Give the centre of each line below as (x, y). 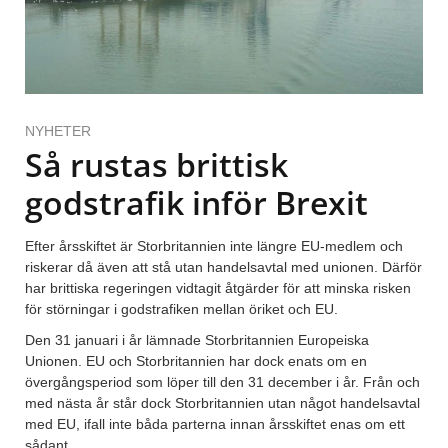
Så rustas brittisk (156, 165)
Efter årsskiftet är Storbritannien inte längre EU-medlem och (214, 246)
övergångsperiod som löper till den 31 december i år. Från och (222, 382)
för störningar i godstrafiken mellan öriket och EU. (181, 309)
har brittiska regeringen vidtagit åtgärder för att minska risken (218, 288)
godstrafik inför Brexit (196, 203)
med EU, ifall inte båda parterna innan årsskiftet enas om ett (215, 424)
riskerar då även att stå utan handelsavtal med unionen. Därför (223, 267)
